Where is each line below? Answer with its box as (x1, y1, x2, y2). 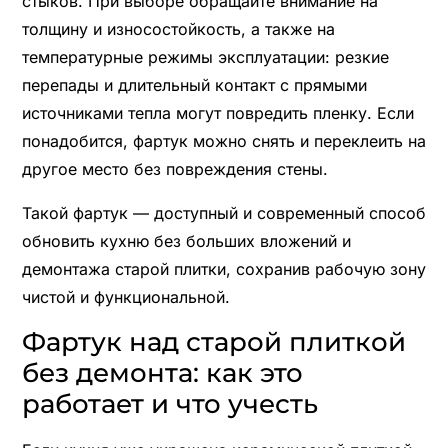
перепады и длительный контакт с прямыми (21, 74, 367, 95)
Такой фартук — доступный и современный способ (21, 202, 426, 223)
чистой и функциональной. (21, 286, 230, 307)
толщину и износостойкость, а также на (21, 18, 335, 39)
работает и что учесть (21, 387, 318, 420)
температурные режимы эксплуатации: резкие (21, 46, 389, 67)
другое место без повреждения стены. (21, 158, 328, 179)
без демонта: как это (21, 356, 303, 389)
